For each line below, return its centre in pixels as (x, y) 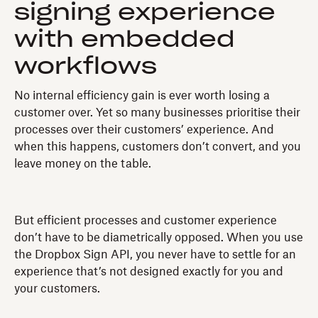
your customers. (57, 289)
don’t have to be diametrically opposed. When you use (159, 237)
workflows (86, 66)
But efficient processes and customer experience (146, 220)
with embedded (125, 39)
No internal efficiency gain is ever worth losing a (142, 95)
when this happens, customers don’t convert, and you (158, 147)
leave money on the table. (83, 164)
